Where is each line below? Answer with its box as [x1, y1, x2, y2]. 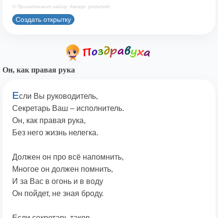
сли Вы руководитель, [19, 92, 98, 101]
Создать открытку [16, 15, 71, 23]
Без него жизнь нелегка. [12, 128, 98, 137]
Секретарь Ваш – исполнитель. [12, 104, 124, 113]
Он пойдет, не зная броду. [12, 189, 104, 198]
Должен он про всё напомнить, [12, 153, 124, 162]
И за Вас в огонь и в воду [12, 177, 103, 186]
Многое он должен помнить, [12, 165, 113, 174]
